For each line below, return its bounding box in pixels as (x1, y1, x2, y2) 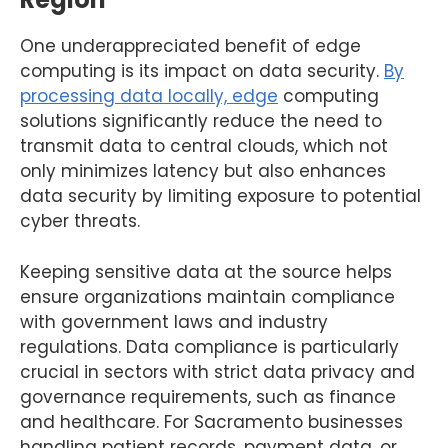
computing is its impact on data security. (20, 59, 384, 83)
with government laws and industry (20, 309, 328, 334)
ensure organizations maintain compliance (20, 284, 395, 309)
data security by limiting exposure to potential (20, 184, 421, 208)
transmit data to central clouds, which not (20, 134, 388, 158)
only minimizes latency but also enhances (20, 159, 386, 183)
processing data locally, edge (20, 84, 278, 108)
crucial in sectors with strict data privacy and (20, 359, 415, 384)
